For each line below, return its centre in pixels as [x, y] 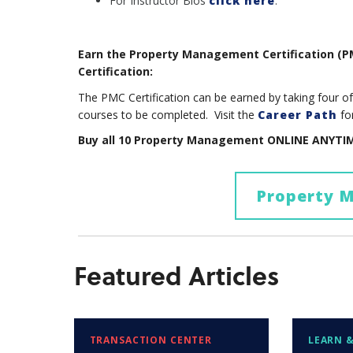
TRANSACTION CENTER [150, 340]
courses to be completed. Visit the [167, 114]
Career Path [297, 114]
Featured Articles [176, 275]
